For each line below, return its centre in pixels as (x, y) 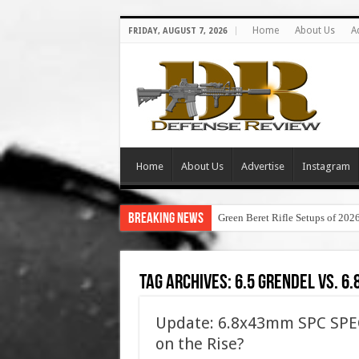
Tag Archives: (187, 283)
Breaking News (165, 219)
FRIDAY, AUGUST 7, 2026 (177, 31)
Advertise (262, 166)
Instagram (326, 166)
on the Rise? (200, 344)
